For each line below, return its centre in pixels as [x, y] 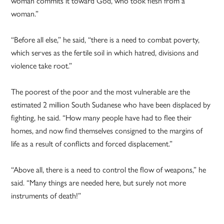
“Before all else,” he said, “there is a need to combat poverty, [105, 39]
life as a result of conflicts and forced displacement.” [92, 143]
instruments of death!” [46, 195]
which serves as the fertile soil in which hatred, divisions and [105, 52]
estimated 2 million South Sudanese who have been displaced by [111, 104]
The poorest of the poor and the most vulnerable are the [101, 91]
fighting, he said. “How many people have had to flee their [101, 117]
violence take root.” [42, 65]
